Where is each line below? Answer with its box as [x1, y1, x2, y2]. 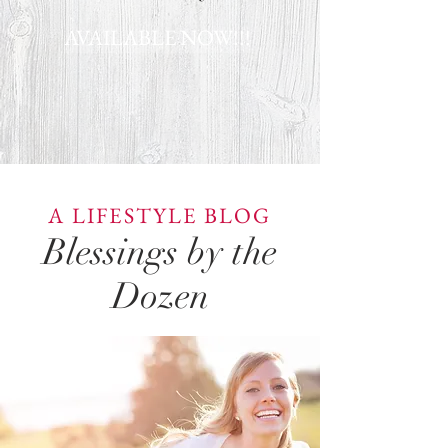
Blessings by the [43, 230, 277, 274]
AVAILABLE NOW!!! [64, 23, 251, 52]
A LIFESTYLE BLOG [48, 201, 272, 230]
